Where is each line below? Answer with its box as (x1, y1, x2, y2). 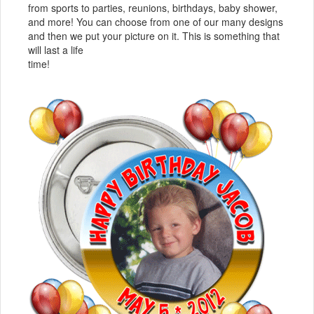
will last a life (28, 43, 83, 57)
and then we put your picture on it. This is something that (28, 29, 280, 43)
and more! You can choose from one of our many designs (28, 15, 283, 29)
